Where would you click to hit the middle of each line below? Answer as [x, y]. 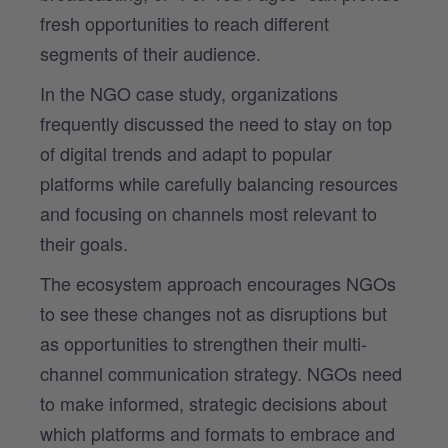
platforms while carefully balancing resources [219, 182]
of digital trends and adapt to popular [186, 152]
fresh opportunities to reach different [184, 22]
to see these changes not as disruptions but [213, 312]
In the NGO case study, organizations [189, 92]
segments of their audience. [150, 52]
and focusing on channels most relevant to [208, 212]
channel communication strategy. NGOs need [221, 372]
